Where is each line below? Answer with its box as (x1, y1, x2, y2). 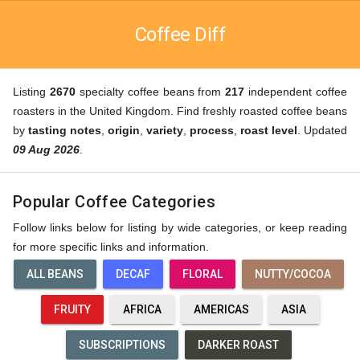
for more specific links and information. (13, 240, 209, 253)
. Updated (297, 124, 347, 137)
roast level (240, 124, 297, 137)
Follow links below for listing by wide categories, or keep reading (13, 221, 347, 234)
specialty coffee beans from (75, 85, 226, 98)
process (190, 124, 234, 137)
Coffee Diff (134, 23, 226, 46)
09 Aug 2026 (13, 143, 80, 156)
